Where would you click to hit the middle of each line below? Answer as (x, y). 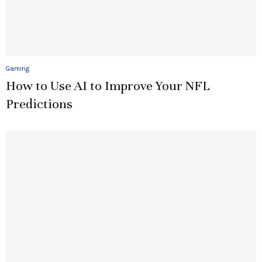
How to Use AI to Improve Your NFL (108, 85)
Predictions (39, 104)
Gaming (18, 68)
